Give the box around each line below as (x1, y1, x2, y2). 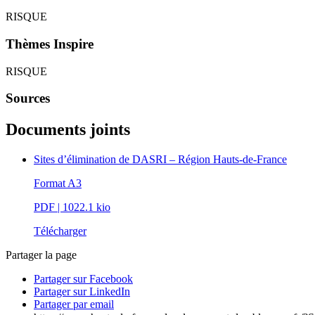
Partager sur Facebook (34, 273, 133, 285)
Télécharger (34, 225, 86, 238)
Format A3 (34, 177, 82, 190)
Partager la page (6, 249, 77, 262)
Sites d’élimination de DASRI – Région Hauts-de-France (34, 153, 287, 166)
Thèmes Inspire (6, 36, 94, 51)
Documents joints (6, 120, 130, 139)
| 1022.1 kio (58, 201, 110, 214)
